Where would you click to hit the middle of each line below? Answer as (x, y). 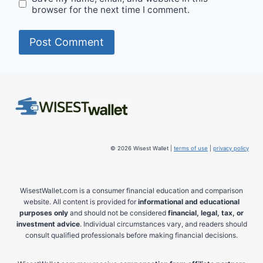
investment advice (48, 224)
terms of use (191, 149)
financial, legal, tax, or (206, 213)
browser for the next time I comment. (111, 9)
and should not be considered (118, 213)
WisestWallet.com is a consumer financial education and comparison (131, 191)
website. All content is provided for (81, 202)
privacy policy (231, 149)
